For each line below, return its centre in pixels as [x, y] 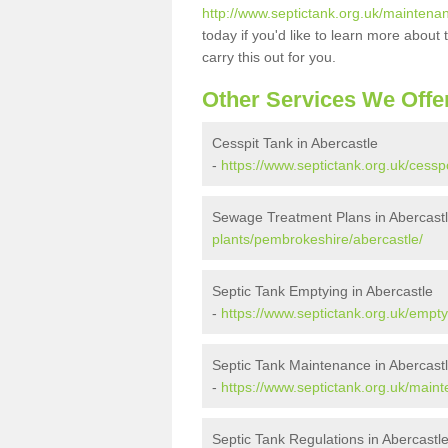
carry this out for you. [271, 57]
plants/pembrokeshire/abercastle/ [317, 239]
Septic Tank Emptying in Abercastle [322, 291]
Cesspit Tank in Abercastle [295, 143]
